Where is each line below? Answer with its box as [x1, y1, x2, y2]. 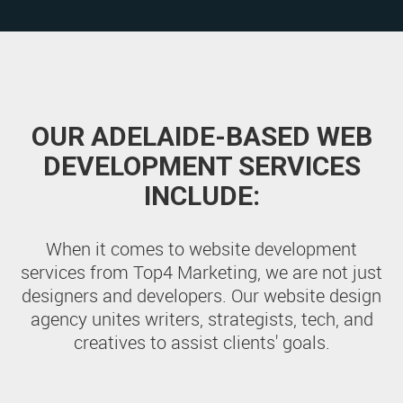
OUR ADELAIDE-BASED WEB [31, 121, 372, 153]
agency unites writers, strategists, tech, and [30, 307, 373, 332]
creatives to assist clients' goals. [73, 330, 330, 355]
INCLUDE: [143, 180, 260, 212]
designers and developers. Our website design [22, 283, 381, 309]
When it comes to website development [46, 237, 357, 262]
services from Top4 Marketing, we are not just [21, 260, 382, 285]
